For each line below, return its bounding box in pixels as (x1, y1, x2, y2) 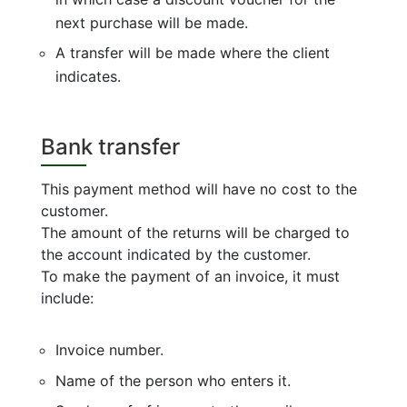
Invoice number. (55, 341, 164, 359)
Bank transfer (40, 134, 180, 160)
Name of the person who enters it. (55, 371, 291, 390)
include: (40, 289, 94, 307)
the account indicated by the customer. (40, 245, 311, 263)
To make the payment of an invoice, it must (40, 267, 340, 285)
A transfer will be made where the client (55, 44, 330, 62)
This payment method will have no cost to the (40, 180, 357, 198)
